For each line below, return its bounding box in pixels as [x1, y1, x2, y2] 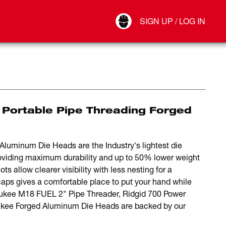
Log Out [132, 28, 154, 37]
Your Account [132, 8, 169, 17]
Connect [132, 18, 155, 27]
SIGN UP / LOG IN [140, 15, 205, 27]
